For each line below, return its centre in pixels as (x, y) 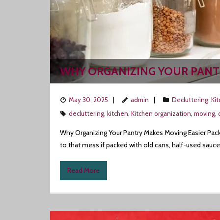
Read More (83, 170)
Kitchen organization (161, 113)
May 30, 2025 (88, 100)
